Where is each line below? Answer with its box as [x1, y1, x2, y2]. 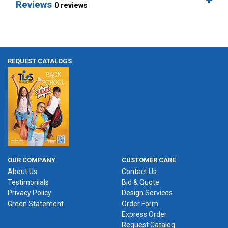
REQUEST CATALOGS [8, 57, 72, 65]
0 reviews [54, 1, 88, 10]
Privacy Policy [8, 189, 51, 197]
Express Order [122, 210, 167, 219]
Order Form [122, 199, 158, 208]
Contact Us [122, 167, 157, 176]
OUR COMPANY [8, 156, 55, 164]
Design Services [122, 189, 173, 197]
